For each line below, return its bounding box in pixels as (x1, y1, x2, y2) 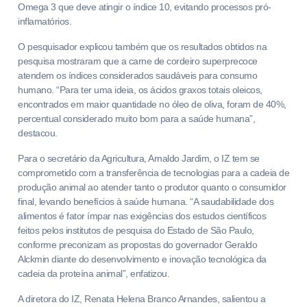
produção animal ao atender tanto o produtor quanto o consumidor (18, 182, 286, 193)
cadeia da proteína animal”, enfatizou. (18, 268, 169, 279)
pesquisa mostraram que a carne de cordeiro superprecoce (18, 56, 258, 66)
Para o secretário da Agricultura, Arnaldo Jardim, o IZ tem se (18, 153, 260, 164)
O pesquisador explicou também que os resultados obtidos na (18, 41, 267, 52)
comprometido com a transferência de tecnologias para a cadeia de (18, 167, 289, 178)
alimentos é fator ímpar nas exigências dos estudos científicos (18, 210, 266, 221)
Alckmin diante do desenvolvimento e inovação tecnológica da (18, 254, 267, 265)
